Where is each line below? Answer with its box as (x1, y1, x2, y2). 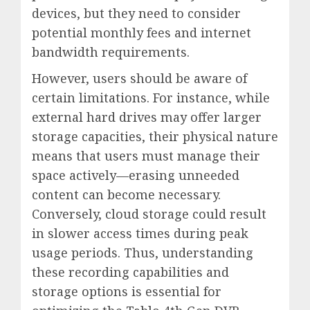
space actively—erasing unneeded (32, 167, 239, 184)
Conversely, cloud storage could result (32, 206, 266, 223)
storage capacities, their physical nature (32, 128, 278, 145)
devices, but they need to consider (32, 5, 241, 22)
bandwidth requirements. (32, 44, 190, 61)
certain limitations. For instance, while (32, 89, 270, 107)
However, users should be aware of (32, 70, 247, 87)
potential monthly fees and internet (32, 24, 251, 42)
